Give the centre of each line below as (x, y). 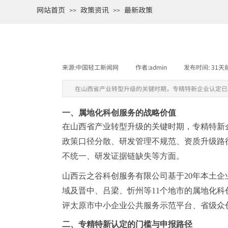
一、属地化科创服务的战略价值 (119, 113)
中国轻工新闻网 (97, 67)
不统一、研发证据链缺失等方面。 (123, 156)
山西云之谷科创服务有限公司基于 (123, 176)
